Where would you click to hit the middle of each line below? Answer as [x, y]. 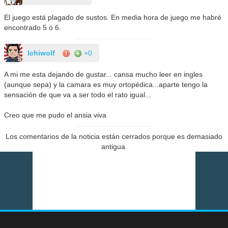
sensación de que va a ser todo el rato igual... [78, 94]
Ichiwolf [41, 53]
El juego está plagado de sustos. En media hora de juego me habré [113, 17]
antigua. [114, 146]
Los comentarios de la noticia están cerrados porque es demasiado [114, 136]
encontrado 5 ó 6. [33, 27]
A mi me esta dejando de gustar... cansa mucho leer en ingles [104, 74]
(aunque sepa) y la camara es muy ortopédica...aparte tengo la [106, 84]
